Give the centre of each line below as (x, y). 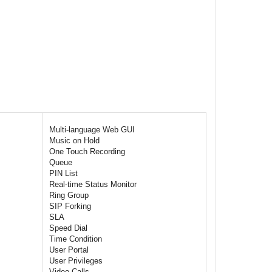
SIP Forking (70, 206)
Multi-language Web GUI (92, 130)
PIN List (63, 174)
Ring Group (69, 195)
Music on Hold (74, 141)
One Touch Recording (87, 152)
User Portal (69, 250)
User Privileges (76, 261)
